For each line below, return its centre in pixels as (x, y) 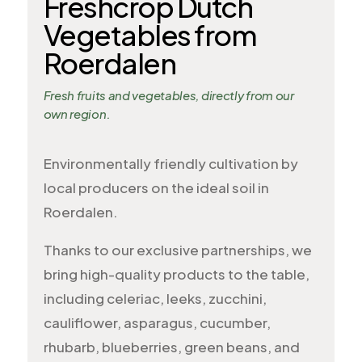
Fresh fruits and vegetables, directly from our (168, 95)
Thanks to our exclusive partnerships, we (177, 250)
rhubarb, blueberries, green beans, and (171, 347)
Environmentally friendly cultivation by (170, 163)
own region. (77, 114)
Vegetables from (150, 35)
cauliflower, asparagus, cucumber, (157, 322)
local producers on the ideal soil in (156, 187)
